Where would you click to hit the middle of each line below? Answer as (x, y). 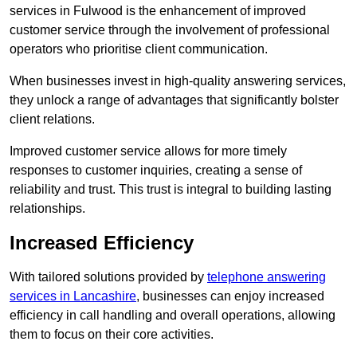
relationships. (47, 209)
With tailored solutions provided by (108, 277)
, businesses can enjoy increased (230, 296)
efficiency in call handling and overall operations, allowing (173, 316)
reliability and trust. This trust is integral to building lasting (171, 190)
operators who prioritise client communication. (139, 49)
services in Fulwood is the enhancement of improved (158, 11)
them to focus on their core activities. (112, 335)
